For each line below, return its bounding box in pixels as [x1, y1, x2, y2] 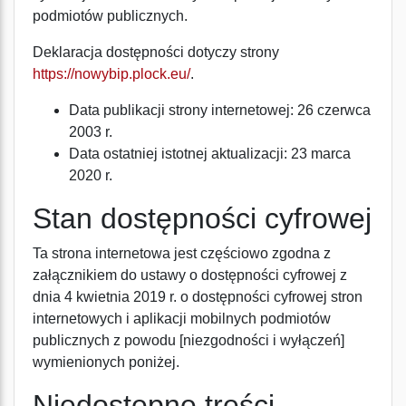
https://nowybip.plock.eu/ [33, 66, 190, 82]
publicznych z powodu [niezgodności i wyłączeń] [33, 333, 344, 348]
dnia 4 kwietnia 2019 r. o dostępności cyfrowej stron [33, 289, 362, 304]
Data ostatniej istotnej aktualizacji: [69, 146, 291, 161]
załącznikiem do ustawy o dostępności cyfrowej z [33, 267, 347, 283]
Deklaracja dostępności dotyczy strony [33, 44, 279, 60]
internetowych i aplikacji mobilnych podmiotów [33, 311, 331, 326]
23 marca [291, 146, 351, 161]
